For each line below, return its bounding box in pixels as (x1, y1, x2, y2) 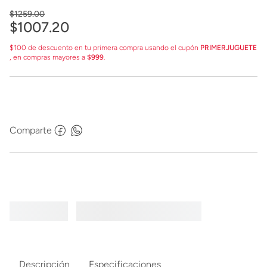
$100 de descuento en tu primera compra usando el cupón (10, 44, 200, 52)
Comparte (10, 125, 52, 136)
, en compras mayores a (10, 53, 87, 61)
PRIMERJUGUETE (200, 44, 257, 52)
